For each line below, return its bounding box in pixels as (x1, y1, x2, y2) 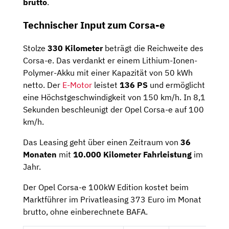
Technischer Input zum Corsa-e (23, 18, 165, 31)
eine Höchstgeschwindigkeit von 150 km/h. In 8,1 (23, 91, 205, 102)
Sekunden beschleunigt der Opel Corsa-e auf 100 (23, 104, 204, 114)
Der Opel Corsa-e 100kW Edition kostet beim (23, 181, 189, 192)
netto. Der (23, 79, 62, 90)
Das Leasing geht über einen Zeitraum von (23, 136, 180, 147)
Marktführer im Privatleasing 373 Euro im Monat (23, 194, 201, 204)
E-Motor (62, 79, 92, 90)
